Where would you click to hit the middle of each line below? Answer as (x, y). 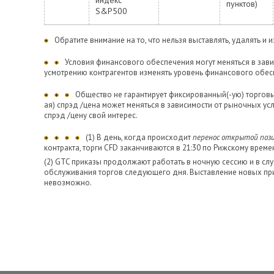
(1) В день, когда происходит (138, 137)
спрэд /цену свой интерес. (91, 115)
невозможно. (68, 183)
